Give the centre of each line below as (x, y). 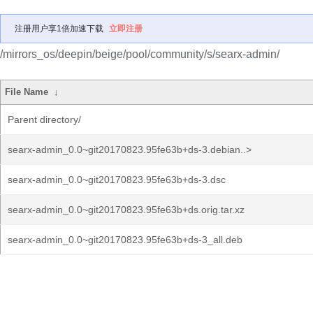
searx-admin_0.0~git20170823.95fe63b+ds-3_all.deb (125, 240)
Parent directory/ (44, 119)
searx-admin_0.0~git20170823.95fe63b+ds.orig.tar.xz (126, 210)
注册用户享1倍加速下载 (59, 29)
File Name (27, 92)
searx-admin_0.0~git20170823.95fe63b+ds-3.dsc (117, 180)
